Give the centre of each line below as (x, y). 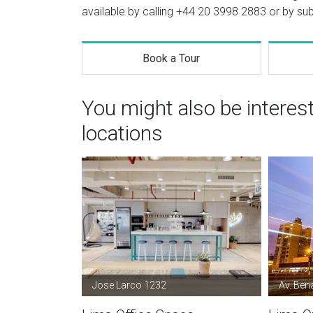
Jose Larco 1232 (129, 285)
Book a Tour (172, 58)
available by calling (129, 12)
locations (122, 133)
